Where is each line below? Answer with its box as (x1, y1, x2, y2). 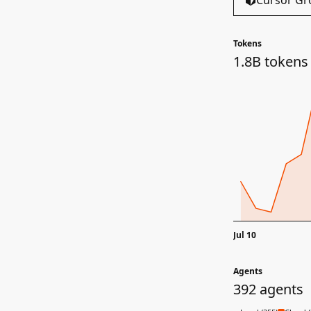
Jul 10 (233, 229, 256, 241)
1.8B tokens (233, 52, 308, 71)
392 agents (233, 280, 303, 299)
